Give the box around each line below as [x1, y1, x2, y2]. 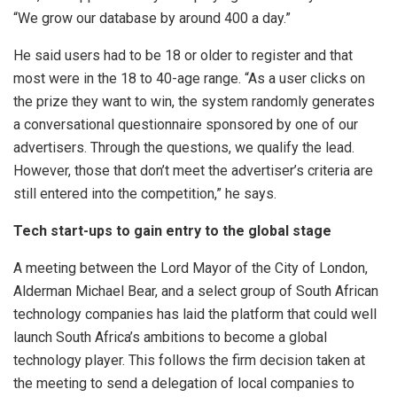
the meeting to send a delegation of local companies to [13, 375, 354, 393]
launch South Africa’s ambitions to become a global [13, 329, 327, 346]
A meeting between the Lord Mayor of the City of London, [13, 260, 368, 277]
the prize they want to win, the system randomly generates [13, 93, 375, 111]
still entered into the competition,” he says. [13, 185, 276, 203]
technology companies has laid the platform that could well [13, 306, 377, 323]
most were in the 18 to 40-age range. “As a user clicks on [13, 70, 365, 88]
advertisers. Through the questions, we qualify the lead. [13, 139, 354, 157]
